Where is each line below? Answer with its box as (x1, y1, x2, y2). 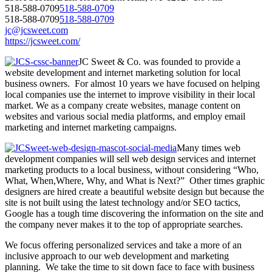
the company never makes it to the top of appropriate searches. (5, 219, 243, 230)
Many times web (177, 143, 240, 154)
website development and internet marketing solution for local (5, 67, 240, 78)
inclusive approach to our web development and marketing (5, 251, 229, 262)
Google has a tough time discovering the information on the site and (5, 208, 263, 219)
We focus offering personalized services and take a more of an (5, 240, 242, 251)
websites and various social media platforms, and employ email (5, 111, 245, 122)
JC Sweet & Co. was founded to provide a (78, 56, 240, 67)
